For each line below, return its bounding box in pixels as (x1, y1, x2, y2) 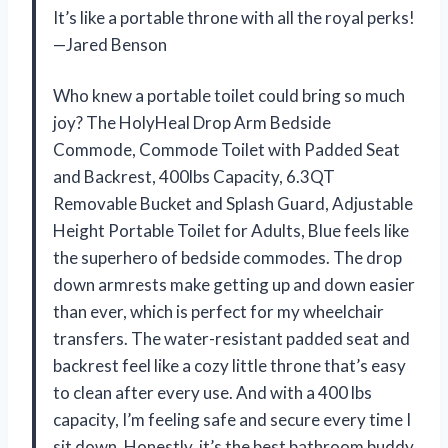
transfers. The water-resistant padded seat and (53, 328, 410, 350)
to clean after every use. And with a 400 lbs (53, 382, 372, 404)
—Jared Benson (53, 34, 167, 56)
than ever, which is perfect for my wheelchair (53, 301, 384, 323)
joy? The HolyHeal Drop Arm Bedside (53, 112, 331, 134)
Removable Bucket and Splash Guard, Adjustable (53, 193, 413, 215)
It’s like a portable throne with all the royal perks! (53, 7, 415, 29)
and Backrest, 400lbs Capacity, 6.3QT (53, 166, 335, 188)
